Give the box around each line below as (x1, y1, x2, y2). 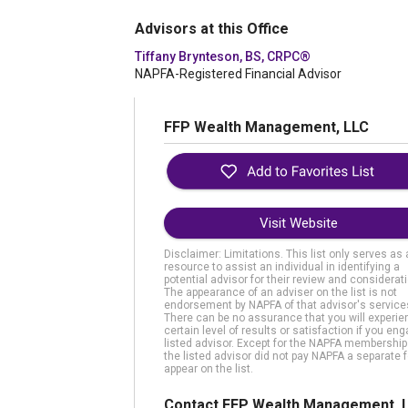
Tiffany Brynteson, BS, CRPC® (135, 49, 311, 64)
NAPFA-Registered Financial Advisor (135, 66, 342, 81)
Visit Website (260, 215, 338, 232)
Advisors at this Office (135, 20, 289, 37)
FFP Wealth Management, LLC (164, 118, 369, 136)
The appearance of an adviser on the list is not (164, 286, 397, 300)
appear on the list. (164, 362, 253, 376)
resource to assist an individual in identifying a (164, 260, 400, 274)
